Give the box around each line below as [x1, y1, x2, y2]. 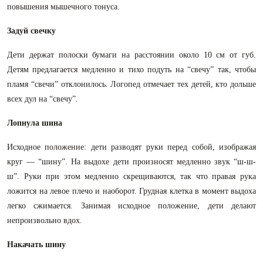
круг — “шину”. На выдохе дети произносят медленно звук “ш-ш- [7, 157, 256, 166]
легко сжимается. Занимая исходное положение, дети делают [7, 201, 256, 210]
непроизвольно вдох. [7, 216, 82, 225]
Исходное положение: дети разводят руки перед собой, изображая [7, 143, 256, 151]
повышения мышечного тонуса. [7, 2, 120, 11]
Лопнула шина [7, 119, 62, 127]
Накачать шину [7, 240, 66, 249]
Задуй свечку [7, 26, 56, 35]
